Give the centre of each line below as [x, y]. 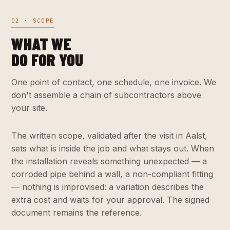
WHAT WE [41, 43]
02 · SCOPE [33, 21]
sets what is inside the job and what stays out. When [113, 148]
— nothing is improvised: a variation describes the [108, 187]
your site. [29, 108]
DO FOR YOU [47, 59]
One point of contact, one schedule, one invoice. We [114, 82]
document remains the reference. [76, 212]
